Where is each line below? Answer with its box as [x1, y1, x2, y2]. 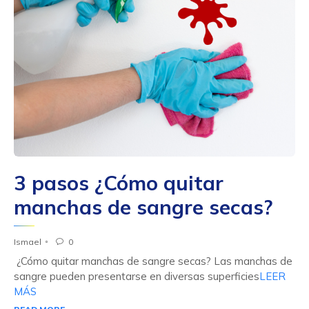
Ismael [14, 236, 41, 247]
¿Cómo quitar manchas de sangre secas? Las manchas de [14, 254, 292, 268]
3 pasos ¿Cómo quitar [14, 169, 223, 195]
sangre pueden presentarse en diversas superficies [14, 269, 259, 283]
